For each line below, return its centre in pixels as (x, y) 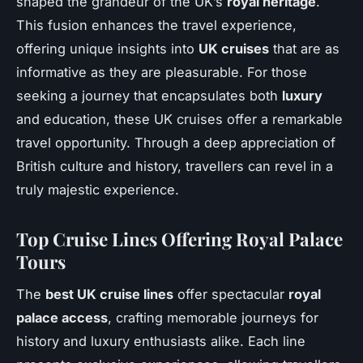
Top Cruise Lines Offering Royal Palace (179, 239)
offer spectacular (231, 295)
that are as (304, 48)
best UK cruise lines (109, 295)
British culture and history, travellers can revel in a (175, 166)
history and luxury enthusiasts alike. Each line (161, 342)
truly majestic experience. (98, 189)
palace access (62, 318)
